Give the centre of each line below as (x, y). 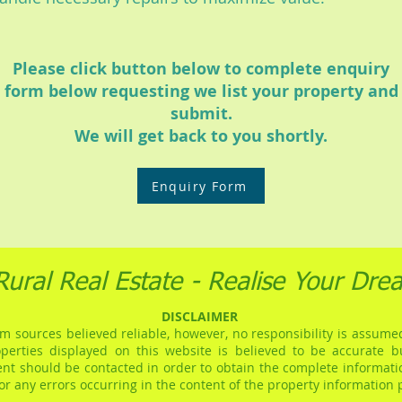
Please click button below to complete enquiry (201, 69)
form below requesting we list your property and (201, 91)
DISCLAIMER (200, 316)
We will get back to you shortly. (201, 136)
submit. (201, 114)
